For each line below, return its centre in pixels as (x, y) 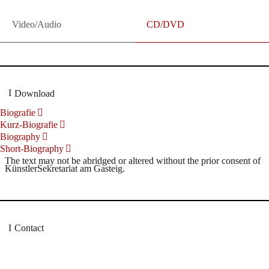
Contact (29, 228)
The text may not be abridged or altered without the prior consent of (133, 161)
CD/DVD (165, 24)
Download (35, 93)
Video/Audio (37, 24)
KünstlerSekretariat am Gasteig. (65, 168)
